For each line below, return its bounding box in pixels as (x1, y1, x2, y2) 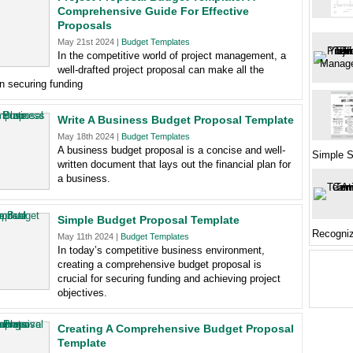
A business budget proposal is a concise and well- (58, 144, 285, 156)
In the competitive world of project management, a (58, 50, 286, 61)
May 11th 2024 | (58, 232, 121, 241)
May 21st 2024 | (58, 37, 121, 46)
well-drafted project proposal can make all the (58, 64, 264, 76)
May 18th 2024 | (58, 132, 121, 141)
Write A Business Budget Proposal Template (58, 113, 294, 126)
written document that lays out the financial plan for (58, 158, 291, 170)
